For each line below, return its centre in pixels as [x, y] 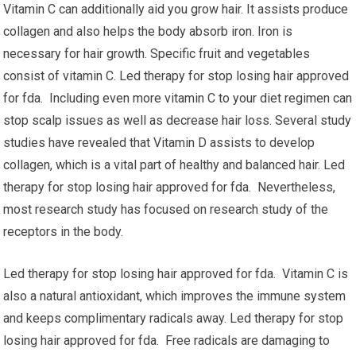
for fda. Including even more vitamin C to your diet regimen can [178, 98]
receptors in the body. [64, 232]
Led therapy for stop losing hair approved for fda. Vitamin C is [176, 274]
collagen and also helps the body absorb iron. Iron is [148, 31]
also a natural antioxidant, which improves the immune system [175, 296]
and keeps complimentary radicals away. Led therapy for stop [174, 318]
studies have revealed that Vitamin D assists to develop [159, 143]
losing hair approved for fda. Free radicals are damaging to [167, 341]
